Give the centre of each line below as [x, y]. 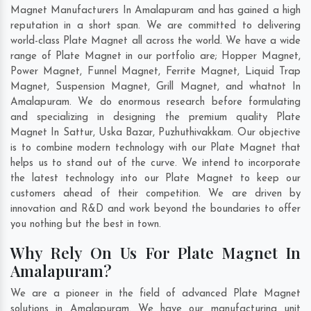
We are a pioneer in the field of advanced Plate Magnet [155, 294]
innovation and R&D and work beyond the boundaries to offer [155, 210]
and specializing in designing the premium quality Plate [155, 118]
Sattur [78, 133]
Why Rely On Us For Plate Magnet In [155, 253]
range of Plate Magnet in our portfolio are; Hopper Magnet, [155, 57]
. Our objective [266, 133]
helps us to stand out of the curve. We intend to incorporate [155, 164]
